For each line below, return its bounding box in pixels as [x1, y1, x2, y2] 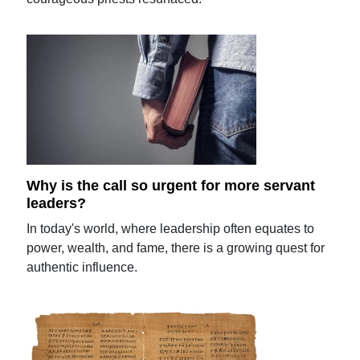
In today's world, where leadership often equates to [27, 222, 315, 235]
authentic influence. [27, 260, 138, 274]
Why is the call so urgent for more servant [27, 178, 316, 194]
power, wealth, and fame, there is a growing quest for [27, 241, 325, 255]
